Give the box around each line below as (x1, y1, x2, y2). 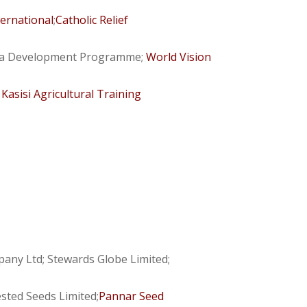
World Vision (146, 49, 212, 64)
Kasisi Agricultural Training (1, 86, 142, 101)
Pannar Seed (99, 288, 164, 304)
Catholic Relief (56, 12, 129, 27)
